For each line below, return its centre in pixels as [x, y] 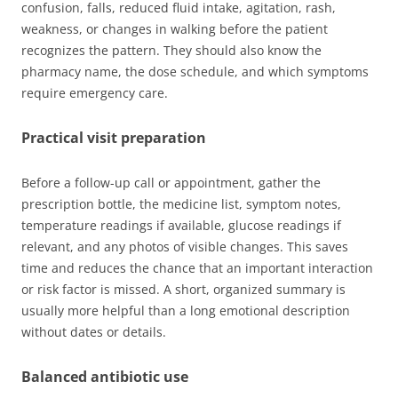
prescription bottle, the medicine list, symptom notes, [181, 203]
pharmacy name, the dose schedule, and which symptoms [195, 71]
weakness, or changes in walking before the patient [175, 28]
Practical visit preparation [114, 137]
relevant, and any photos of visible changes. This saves [185, 246]
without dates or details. [94, 331]
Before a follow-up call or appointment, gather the [171, 182]
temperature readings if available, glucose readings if [181, 225]
